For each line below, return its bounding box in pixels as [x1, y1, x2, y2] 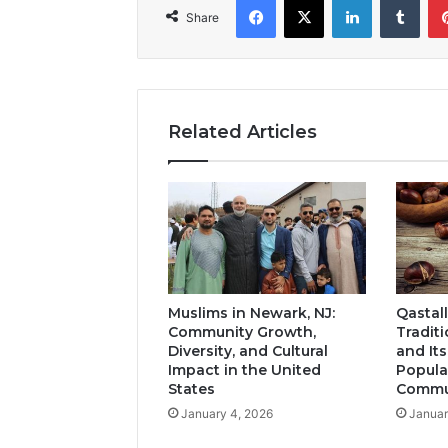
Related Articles [168, 121, 317, 144]
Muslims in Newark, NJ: [168, 303, 335, 322]
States [168, 379, 215, 398]
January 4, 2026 [181, 405, 273, 421]
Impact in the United [168, 360, 321, 379]
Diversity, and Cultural [168, 341, 328, 360]
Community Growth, [168, 322, 316, 341]
